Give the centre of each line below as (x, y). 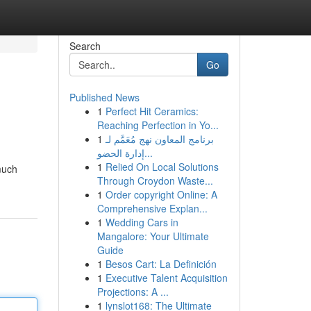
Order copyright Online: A (161, 194)
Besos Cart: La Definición (161, 264)
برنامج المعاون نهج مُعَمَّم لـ (159, 139)
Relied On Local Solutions (162, 167)
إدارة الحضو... (148, 153)
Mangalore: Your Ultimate (153, 236)
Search (85, 46)
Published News (104, 97)
